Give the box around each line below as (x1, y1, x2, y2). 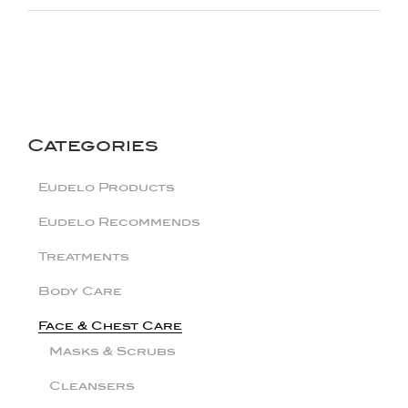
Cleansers (49, 379, 135, 393)
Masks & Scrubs (49, 344, 176, 358)
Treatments (38, 250, 129, 263)
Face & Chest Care (38, 319, 182, 332)
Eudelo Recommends (38, 215, 200, 229)
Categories (27, 135, 158, 157)
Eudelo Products (38, 180, 175, 194)
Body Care (38, 284, 122, 298)
